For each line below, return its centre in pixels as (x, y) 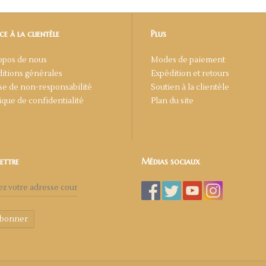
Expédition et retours (190, 73)
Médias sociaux (171, 162)
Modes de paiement (188, 60)
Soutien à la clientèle (190, 87)
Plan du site (172, 101)
